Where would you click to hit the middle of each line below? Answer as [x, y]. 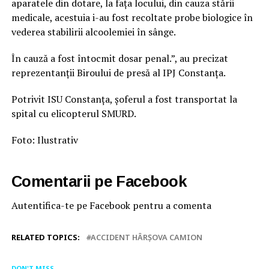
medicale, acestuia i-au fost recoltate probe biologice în [132, 17]
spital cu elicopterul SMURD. [74, 113]
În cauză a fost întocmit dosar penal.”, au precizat [119, 58]
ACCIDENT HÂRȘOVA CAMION [146, 237]
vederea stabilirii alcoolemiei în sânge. [93, 32]
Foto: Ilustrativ [44, 140]
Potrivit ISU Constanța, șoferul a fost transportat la [124, 99]
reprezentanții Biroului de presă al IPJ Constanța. [118, 72]
